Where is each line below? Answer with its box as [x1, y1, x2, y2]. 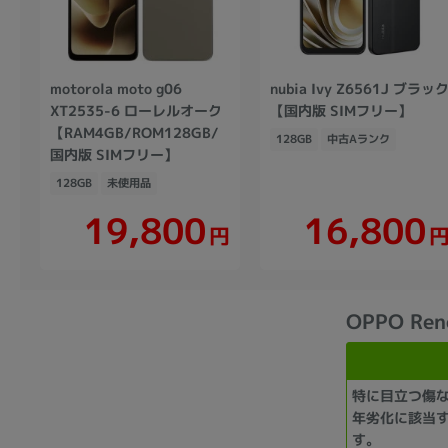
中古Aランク [327, 130, 390, 147]
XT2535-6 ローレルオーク [50, 100, 223, 120]
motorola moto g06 [50, 78, 183, 98]
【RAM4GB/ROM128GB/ [49, 122, 219, 142]
